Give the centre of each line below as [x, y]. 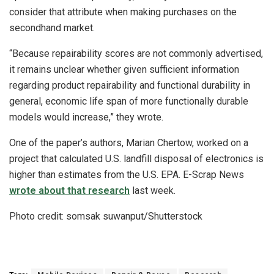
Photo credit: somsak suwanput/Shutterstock [106, 217]
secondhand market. [52, 28]
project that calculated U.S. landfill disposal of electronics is [136, 159]
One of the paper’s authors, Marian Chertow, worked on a [129, 143]
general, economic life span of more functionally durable [129, 102]
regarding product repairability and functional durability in [130, 86]
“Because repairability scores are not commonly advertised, [136, 54]
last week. [153, 191]
